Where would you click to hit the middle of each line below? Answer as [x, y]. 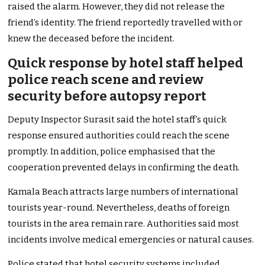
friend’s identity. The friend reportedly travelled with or [125, 23]
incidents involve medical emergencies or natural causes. [131, 240]
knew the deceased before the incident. [91, 39]
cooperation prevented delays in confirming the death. [124, 168]
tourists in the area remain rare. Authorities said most [124, 224]
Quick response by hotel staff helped [126, 63]
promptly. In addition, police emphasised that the [112, 152]
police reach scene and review [106, 80]
